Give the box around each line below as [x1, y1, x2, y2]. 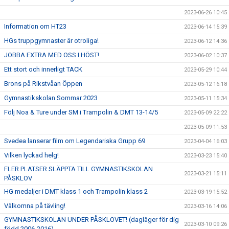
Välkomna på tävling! [4, 201, 65, 210]
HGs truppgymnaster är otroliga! [4, 36, 99, 44]
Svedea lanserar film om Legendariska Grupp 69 [4, 136, 145, 145]
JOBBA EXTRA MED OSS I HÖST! [4, 51, 99, 59]
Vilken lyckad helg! [4, 151, 59, 159]
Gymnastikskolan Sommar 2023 [4, 94, 98, 102]
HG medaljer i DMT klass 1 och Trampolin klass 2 [4, 187, 148, 195]
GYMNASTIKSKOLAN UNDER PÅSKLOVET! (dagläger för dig [4, 215, 179, 223]
